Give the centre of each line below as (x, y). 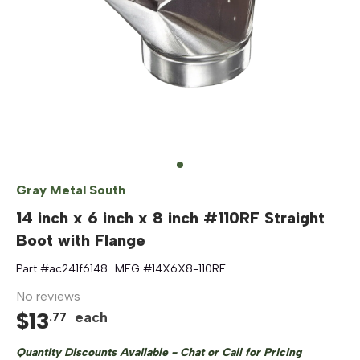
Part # (33, 269)
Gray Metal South (71, 190)
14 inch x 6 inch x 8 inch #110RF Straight (170, 218)
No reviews (48, 296)
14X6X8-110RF (189, 269)
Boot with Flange (81, 240)
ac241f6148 (78, 269)
